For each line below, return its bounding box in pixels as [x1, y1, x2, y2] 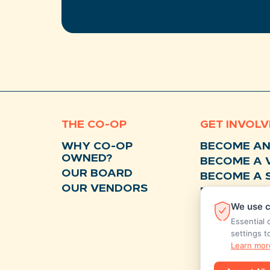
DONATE [200, 201, 250, 213]
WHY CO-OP [61, 141, 133, 152]
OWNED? [61, 153, 112, 165]
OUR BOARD [61, 168, 133, 180]
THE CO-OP [61, 119, 127, 131]
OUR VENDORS [61, 183, 148, 195]
